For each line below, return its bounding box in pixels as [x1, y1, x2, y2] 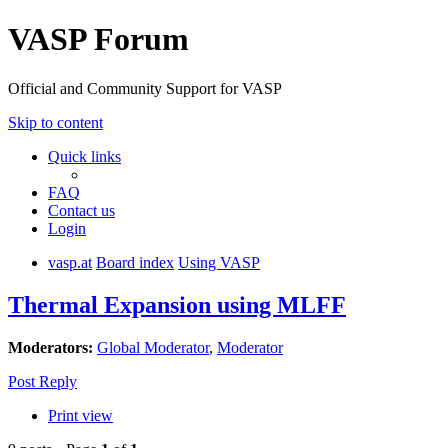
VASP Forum [8, 21, 189, 58]
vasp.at [48, 253, 92, 271]
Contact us [48, 201, 115, 219]
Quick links [48, 147, 121, 165]
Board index [96, 253, 174, 271]
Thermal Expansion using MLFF [8, 291, 346, 318]
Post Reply [8, 372, 77, 390]
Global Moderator [97, 338, 209, 356]
